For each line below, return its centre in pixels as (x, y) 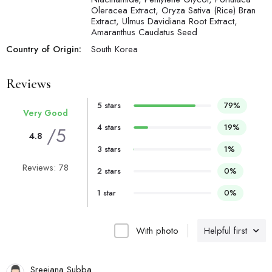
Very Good (45, 113)
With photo (157, 231)
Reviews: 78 (45, 168)
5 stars (109, 106)
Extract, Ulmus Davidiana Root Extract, (164, 22)
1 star (106, 193)
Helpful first (226, 231)
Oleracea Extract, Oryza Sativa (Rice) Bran (173, 11)
